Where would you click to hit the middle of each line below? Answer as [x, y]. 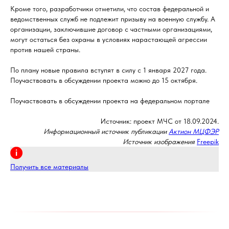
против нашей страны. [45, 50]
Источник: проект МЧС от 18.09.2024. [160, 121]
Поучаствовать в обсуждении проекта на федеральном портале [110, 101]
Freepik [208, 142]
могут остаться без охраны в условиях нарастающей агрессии [109, 39]
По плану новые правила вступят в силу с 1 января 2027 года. [108, 70]
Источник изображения [159, 142]
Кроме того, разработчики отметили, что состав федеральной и [110, 9]
